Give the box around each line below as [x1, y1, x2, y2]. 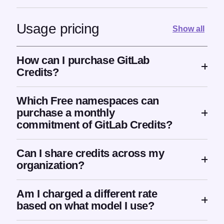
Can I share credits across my [16, 147, 164, 160]
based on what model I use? [16, 199, 154, 212]
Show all [172, 24, 204, 33]
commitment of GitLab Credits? [16, 118, 172, 131]
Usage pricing [16, 20, 99, 36]
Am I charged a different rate [16, 187, 157, 200]
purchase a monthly [16, 106, 115, 119]
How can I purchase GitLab [16, 54, 149, 67]
